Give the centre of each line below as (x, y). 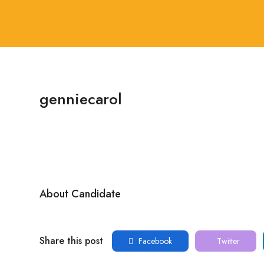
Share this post (71, 241)
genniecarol (81, 99)
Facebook (154, 241)
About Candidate (80, 194)
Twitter (227, 241)
